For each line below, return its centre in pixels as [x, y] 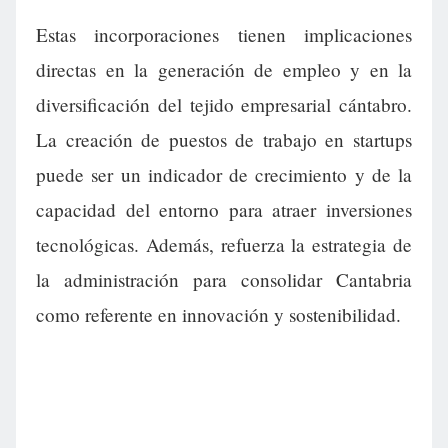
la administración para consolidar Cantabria [224, 280]
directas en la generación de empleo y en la [224, 70]
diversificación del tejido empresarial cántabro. [224, 105]
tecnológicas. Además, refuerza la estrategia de [224, 245]
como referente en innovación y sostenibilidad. [218, 315]
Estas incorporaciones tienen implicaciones [224, 35]
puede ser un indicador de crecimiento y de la [224, 175]
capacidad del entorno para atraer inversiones [224, 210]
